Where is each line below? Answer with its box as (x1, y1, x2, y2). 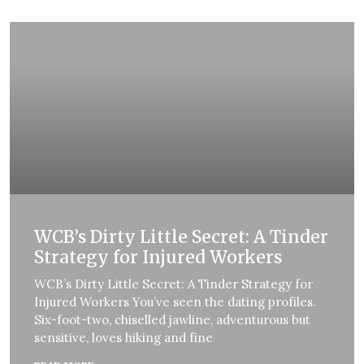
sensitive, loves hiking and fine (34, 330, 213, 346)
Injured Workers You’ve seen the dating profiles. (34, 294, 316, 310)
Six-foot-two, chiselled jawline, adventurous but (34, 312, 310, 328)
